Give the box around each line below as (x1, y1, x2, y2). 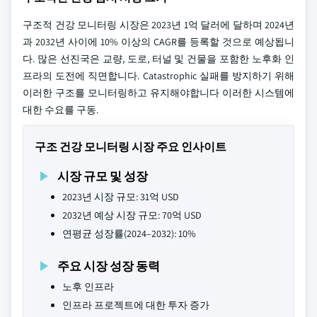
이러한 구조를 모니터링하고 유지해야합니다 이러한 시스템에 (23, 86, 294, 99)
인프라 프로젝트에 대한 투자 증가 (62, 299, 209, 311)
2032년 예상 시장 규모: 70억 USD (62, 209, 202, 221)
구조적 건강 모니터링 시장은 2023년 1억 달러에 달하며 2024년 (23, 18, 294, 31)
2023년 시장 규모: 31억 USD (62, 190, 179, 203)
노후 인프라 (62, 280, 114, 293)
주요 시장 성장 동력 (57, 258, 160, 274)
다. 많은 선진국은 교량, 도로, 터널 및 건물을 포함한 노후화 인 (23, 52, 294, 65)
